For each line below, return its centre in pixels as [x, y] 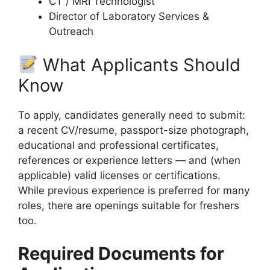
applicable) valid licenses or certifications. [119, 175]
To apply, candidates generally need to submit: [132, 115]
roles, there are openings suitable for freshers [129, 205]
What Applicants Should [140, 64]
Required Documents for [121, 254]
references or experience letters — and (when [129, 160]
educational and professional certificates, [118, 145]
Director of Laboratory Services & [129, 17]
